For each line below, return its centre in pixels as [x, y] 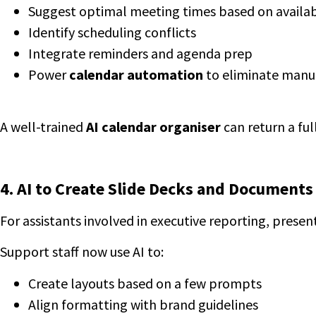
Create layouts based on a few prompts [145, 283]
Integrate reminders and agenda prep [140, 53]
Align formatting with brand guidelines [143, 304]
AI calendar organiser [153, 127]
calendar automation [136, 74]
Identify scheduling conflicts [112, 32]
